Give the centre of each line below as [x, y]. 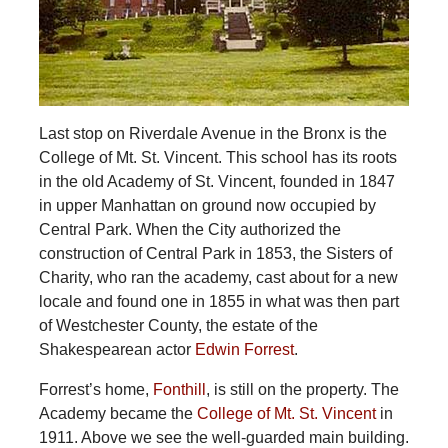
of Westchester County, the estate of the [178, 325]
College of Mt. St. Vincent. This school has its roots [217, 157]
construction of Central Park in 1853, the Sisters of [215, 253]
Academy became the [117, 413]
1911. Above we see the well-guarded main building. [223, 437]
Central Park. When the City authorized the [189, 229]
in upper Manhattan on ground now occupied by [207, 205]
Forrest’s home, [95, 389]
